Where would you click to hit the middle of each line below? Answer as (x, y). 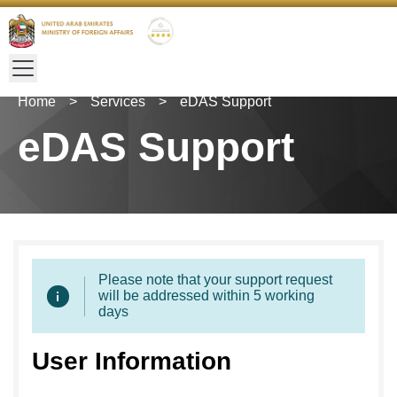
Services (118, 101)
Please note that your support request (215, 280)
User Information (132, 361)
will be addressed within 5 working (206, 296)
